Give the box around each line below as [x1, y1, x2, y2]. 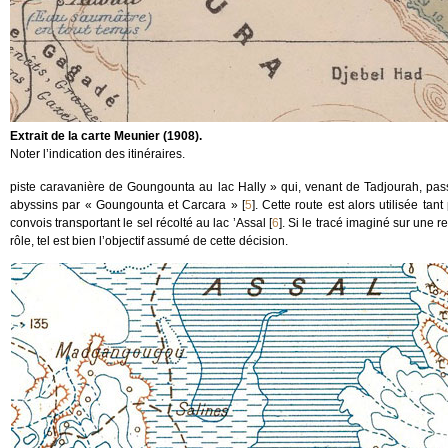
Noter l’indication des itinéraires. [10, 147, 185, 161]
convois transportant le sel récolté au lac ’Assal [10, 216, 266, 230]
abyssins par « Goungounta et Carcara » [10, 198, 238, 212]
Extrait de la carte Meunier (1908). [10, 129, 202, 143]
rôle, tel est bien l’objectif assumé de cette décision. [10, 234, 288, 248]
